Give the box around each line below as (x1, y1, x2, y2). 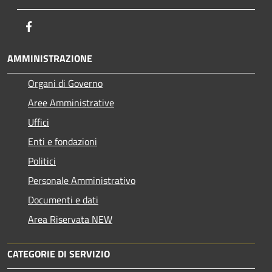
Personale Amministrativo (28, 172, 135, 188)
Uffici (28, 114, 49, 129)
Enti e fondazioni (28, 134, 97, 149)
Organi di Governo (28, 75, 103, 90)
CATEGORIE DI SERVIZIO (7, 246, 110, 261)
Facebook (36, 18, 73, 33)
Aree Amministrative (28, 95, 114, 110)
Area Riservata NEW (28, 211, 112, 226)
